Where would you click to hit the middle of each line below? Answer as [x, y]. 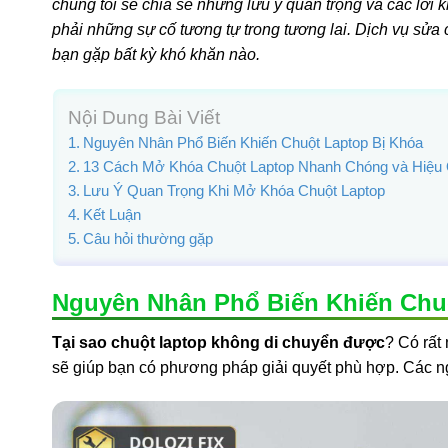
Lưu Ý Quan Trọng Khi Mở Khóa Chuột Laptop [234, 190]
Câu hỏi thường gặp [148, 238]
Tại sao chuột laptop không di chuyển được [218, 342]
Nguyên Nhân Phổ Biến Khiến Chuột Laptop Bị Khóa [253, 142]
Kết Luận [112, 214]
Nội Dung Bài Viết [144, 118]
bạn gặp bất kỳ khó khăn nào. [156, 54]
